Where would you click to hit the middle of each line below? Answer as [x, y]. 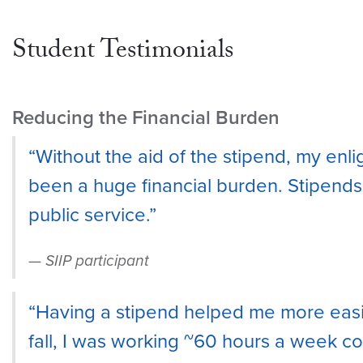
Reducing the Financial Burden [146, 117]
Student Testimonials [123, 52]
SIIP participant [97, 260]
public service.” [92, 215]
